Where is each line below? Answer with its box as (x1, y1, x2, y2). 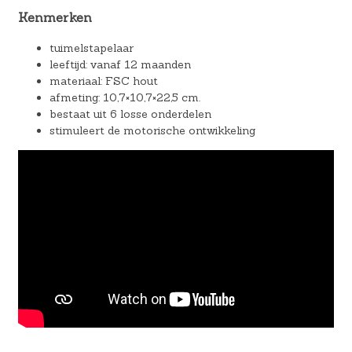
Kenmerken (17, 9, 92, 26)
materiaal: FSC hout (49, 73, 158, 88)
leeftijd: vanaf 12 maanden (49, 57, 191, 71)
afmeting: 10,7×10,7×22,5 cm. (49, 90, 200, 104)
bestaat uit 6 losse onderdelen (49, 106, 211, 121)
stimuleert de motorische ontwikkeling (49, 123, 255, 137)
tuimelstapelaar (49, 40, 134, 55)
